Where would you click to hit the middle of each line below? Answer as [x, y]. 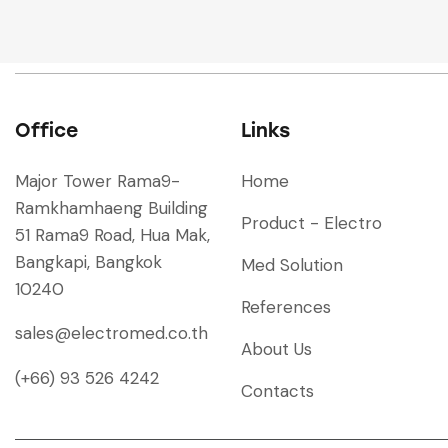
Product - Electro [311, 223]
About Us [276, 349]
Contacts [277, 391]
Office [46, 131]
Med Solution [291, 265]
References [285, 307]
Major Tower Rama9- [97, 181]
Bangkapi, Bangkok [88, 262]
